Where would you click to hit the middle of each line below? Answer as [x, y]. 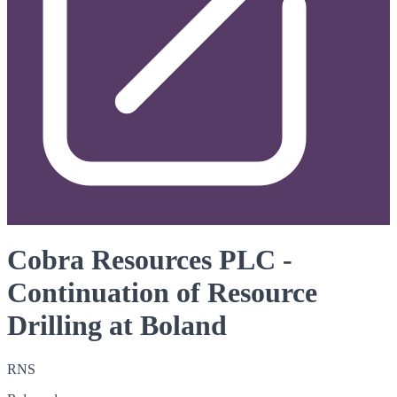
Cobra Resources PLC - [150, 260]
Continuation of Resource [162, 293]
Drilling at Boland [117, 326]
